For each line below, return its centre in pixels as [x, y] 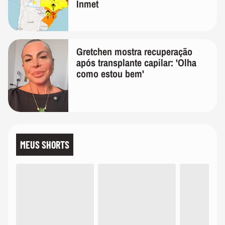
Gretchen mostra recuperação [134, 52]
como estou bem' [110, 74]
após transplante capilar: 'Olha [136, 63]
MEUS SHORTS [45, 145]
